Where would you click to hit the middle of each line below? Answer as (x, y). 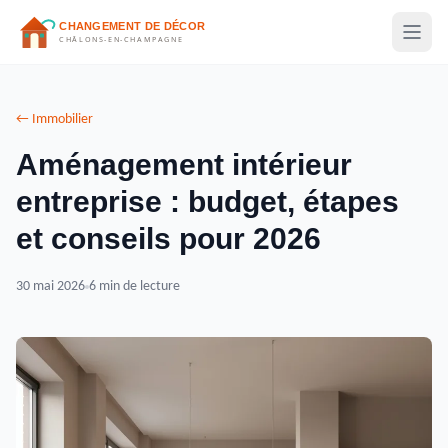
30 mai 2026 (50, 286)
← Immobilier (54, 119)
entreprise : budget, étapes (207, 201)
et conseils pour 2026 (168, 238)
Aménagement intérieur (184, 164)
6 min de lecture (134, 286)
